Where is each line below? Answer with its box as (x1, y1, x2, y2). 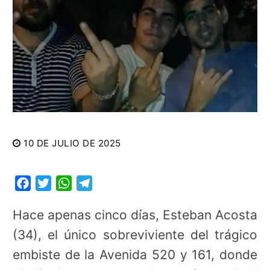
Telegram (92, 177, 134, 190)
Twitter (51, 177, 83, 190)
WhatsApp (72, 177, 119, 190)
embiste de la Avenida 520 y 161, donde (13, 247, 257, 263)
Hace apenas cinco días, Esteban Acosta (13, 207, 257, 223)
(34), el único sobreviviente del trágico (13, 227, 257, 243)
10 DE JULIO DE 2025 (24, 137, 121, 149)
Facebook (31, 177, 76, 190)
